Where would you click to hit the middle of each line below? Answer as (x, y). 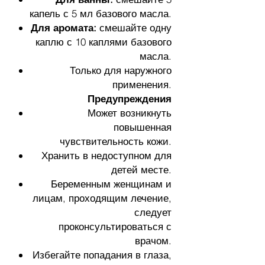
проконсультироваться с (115, 226)
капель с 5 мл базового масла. (101, 13)
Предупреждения (130, 98)
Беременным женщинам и (111, 184)
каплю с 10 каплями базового (104, 42)
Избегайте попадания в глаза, (102, 255)
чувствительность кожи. (116, 141)
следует (153, 212)
